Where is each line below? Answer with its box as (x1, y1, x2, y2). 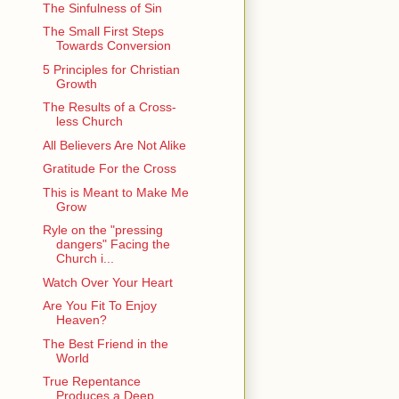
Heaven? (55, 313, 107, 328)
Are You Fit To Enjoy (42, 298, 157, 313)
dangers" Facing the (55, 237, 170, 252)
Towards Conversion (55, 38, 171, 53)
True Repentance (42, 374, 141, 389)
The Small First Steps (42, 24, 164, 39)
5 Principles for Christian (42, 61, 180, 77)
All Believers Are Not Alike (42, 137, 186, 152)
